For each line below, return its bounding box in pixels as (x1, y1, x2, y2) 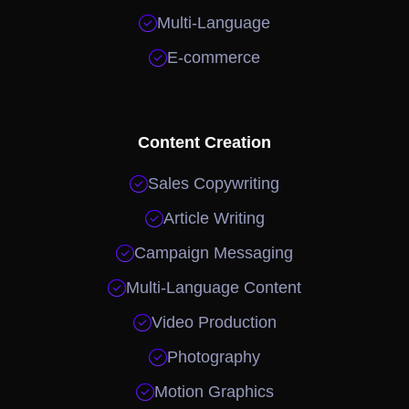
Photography (167, 347, 260, 366)
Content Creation (138, 132, 271, 152)
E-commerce (167, 47, 260, 67)
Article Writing (163, 208, 265, 227)
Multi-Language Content (126, 278, 301, 297)
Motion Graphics (153, 382, 274, 401)
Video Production (151, 312, 277, 331)
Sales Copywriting (148, 173, 279, 193)
